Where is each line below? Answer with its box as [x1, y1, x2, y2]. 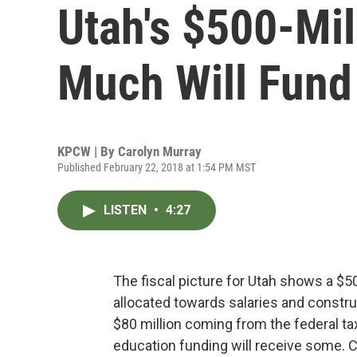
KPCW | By [57, 143, 118, 159]
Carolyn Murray [118, 143, 202, 159]
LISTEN [104, 202, 150, 218]
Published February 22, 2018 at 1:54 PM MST [57, 161, 256, 174]
